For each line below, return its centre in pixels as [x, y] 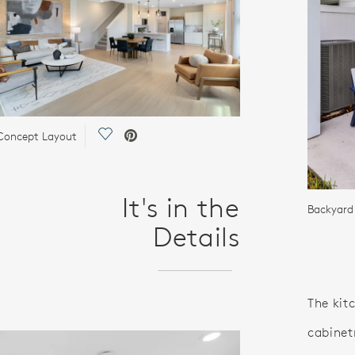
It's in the [181, 207]
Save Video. [137, 136]
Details [196, 237]
